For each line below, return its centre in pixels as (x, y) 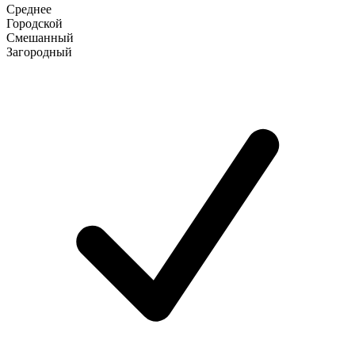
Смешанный (40, 37)
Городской (34, 23)
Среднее (29, 9)
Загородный (39, 52)
